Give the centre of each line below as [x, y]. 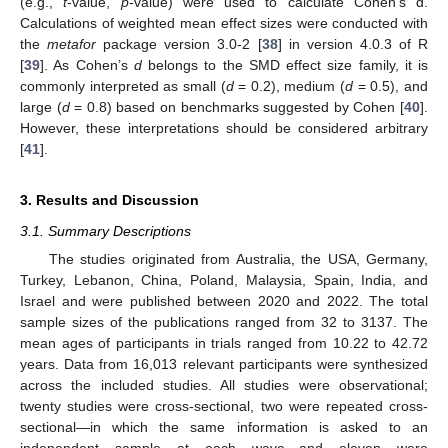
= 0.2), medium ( [289, 85]
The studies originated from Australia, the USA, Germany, [238, 259]
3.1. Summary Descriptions [105, 230]
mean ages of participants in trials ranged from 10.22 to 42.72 [224, 343]
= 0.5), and [391, 85]
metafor [72, 43]
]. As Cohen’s [87, 64]
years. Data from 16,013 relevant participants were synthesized [224, 364]
